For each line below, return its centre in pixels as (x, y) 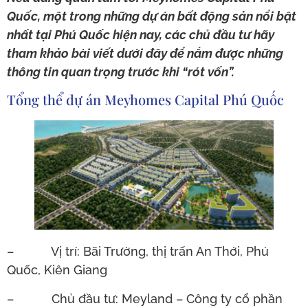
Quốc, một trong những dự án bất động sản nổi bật (152, 16)
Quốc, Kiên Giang (57, 270)
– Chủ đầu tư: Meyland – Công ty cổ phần (145, 298)
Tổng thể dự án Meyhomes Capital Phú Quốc (145, 99)
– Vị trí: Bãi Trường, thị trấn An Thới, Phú (138, 252)
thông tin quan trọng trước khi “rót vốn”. (121, 72)
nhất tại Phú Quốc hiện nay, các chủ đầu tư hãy (141, 35)
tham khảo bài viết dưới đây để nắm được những (145, 54)
